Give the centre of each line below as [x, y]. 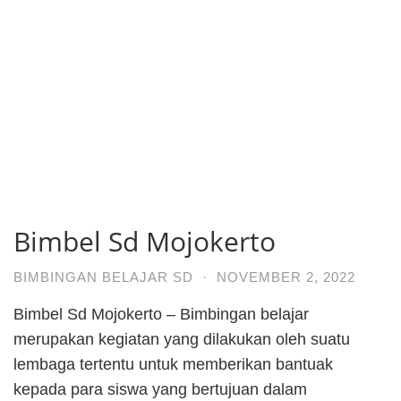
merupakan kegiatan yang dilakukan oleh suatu [182, 339]
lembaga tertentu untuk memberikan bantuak [173, 364]
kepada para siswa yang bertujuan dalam [160, 389]
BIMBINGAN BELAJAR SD [103, 277]
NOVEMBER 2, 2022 [286, 277]
